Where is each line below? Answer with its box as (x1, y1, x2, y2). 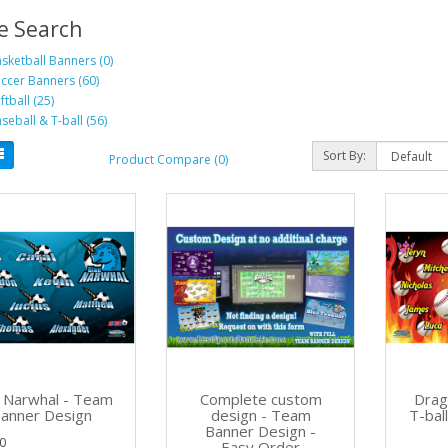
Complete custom (199, 389, 322, 410)
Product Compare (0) (108, 151, 228, 168)
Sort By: (323, 147, 367, 164)
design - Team (210, 405, 311, 426)
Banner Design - (205, 421, 317, 442)
